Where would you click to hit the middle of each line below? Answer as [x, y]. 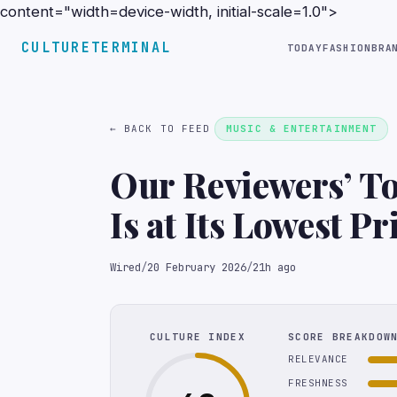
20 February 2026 [197, 267]
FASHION [346, 47]
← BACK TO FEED [160, 128]
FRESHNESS [318, 383]
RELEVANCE [318, 359]
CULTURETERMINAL [97, 47]
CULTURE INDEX [198, 337]
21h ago [274, 267]
